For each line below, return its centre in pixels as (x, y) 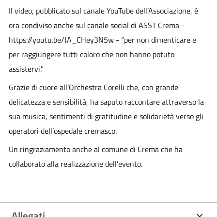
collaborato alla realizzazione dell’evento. (75, 164)
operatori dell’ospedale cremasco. (62, 131)
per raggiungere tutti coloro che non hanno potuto (91, 54)
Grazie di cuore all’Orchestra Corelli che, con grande (93, 87)
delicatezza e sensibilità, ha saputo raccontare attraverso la (106, 102)
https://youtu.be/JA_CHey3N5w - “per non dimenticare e (102, 40)
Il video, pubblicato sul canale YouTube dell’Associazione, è (103, 11)
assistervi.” (26, 69)
